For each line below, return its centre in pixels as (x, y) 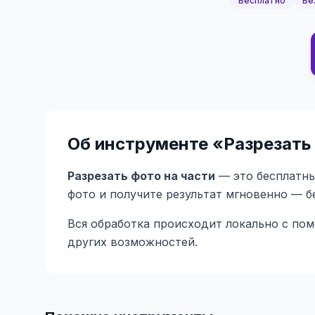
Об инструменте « (146, 144)
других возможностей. (133, 242)
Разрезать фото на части (141, 176)
